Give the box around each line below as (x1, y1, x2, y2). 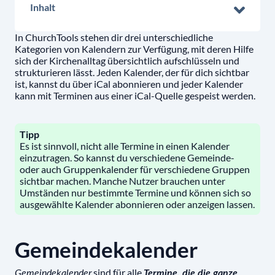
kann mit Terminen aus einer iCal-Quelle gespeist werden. (15, 90, 259, 102)
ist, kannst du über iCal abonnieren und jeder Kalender (15, 78, 243, 90)
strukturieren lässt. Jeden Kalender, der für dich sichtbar (15, 66, 249, 79)
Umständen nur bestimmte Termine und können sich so (20, 187, 251, 199)
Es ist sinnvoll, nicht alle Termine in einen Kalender (20, 140, 230, 152)
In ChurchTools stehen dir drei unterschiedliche (15, 31, 213, 44)
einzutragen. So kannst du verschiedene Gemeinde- (20, 152, 234, 164)
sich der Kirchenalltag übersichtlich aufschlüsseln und (15, 55, 239, 67)
